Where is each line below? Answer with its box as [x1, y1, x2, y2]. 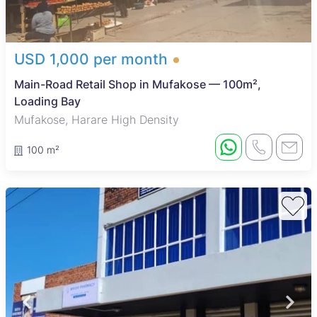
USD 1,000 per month [14, 50, 168, 69]
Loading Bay [14, 94, 81, 109]
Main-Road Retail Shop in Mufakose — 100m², [14, 77, 261, 92]
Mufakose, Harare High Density [14, 113, 179, 127]
